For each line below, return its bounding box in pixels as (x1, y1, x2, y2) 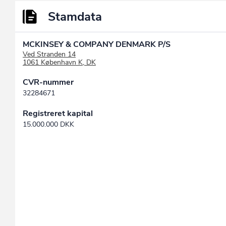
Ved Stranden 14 (23, 49, 76, 60)
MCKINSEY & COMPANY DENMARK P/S (23, 39, 171, 50)
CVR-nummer (23, 77, 74, 88)
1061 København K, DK (23, 58, 96, 68)
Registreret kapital (23, 108, 93, 120)
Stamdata (48, 9, 102, 25)
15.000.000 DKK (23, 120, 74, 130)
